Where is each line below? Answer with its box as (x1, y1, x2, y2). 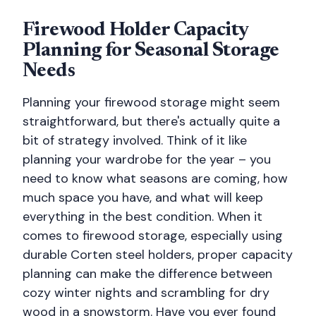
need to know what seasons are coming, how (23, 170, 288, 187)
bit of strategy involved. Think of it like (23, 132, 247, 149)
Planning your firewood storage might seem (23, 94, 280, 111)
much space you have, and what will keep (23, 189, 263, 206)
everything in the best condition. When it (23, 208, 262, 225)
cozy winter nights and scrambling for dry (23, 284, 269, 301)
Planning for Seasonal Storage (23, 41, 279, 61)
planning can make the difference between (23, 265, 272, 282)
